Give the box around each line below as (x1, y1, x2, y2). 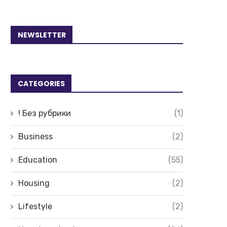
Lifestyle (18, 202, 52, 212)
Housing (18, 178, 50, 188)
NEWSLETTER (18, 30, 66, 41)
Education (18, 155, 57, 165)
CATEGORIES (18, 79, 65, 89)
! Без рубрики (18, 108, 71, 119)
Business (18, 132, 53, 142)
